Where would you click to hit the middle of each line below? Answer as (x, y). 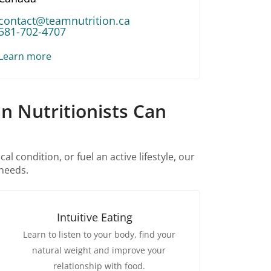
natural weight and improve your (99, 250)
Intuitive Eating (94, 217)
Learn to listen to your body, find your (99, 235)
